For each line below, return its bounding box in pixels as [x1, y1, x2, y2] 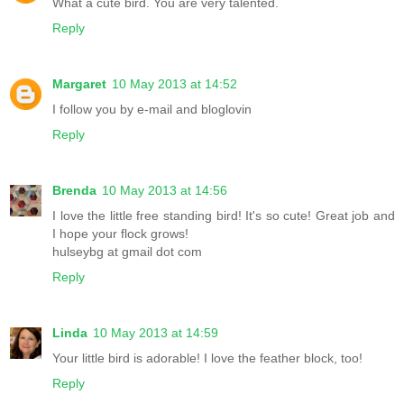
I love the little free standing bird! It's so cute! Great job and [52, 207, 395, 223]
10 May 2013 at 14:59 [93, 325, 218, 340]
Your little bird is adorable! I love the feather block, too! [52, 350, 363, 365]
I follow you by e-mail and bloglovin [52, 102, 252, 116]
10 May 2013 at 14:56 [102, 182, 227, 197]
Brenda [52, 182, 96, 197]
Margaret [52, 77, 106, 91]
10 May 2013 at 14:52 [112, 77, 237, 91]
